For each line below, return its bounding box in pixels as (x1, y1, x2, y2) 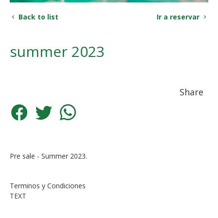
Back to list (17, 12, 58, 21)
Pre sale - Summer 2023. (10, 151, 89, 161)
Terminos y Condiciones (10, 181, 86, 190)
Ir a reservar (157, 12, 201, 21)
